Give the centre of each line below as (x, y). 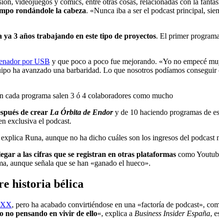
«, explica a (116, 213)
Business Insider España (172, 213)
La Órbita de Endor (81, 112)
